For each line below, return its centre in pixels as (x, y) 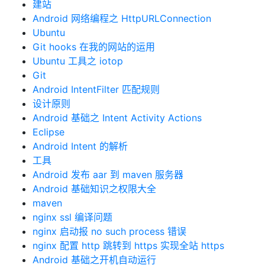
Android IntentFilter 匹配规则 (96, 89)
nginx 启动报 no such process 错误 (109, 231)
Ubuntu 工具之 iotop (78, 61)
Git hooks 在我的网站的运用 (94, 47)
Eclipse (49, 132)
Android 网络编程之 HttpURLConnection (122, 18)
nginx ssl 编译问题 (72, 217)
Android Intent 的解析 (80, 146)
